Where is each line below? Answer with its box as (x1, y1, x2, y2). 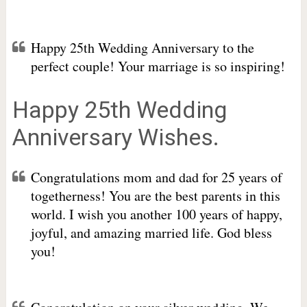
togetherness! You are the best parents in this (30, 186, 280, 205)
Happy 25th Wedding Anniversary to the (30, 38, 254, 57)
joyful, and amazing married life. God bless (30, 223, 272, 242)
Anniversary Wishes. (12, 123, 219, 151)
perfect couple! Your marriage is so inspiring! (30, 57, 285, 75)
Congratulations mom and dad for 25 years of (30, 168, 282, 186)
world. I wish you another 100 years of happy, (30, 205, 282, 223)
